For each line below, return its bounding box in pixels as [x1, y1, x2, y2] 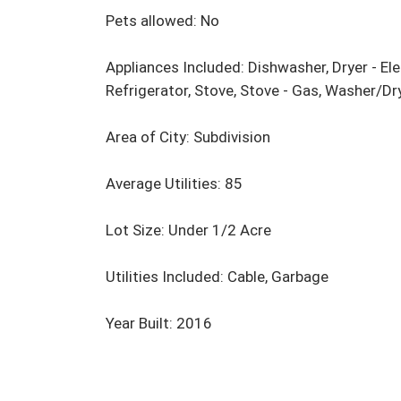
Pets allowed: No [106, 12, 219, 30]
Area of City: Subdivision [106, 128, 270, 147]
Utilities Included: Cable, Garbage [106, 268, 328, 286]
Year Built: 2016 [106, 314, 212, 333]
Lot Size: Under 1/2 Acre [106, 221, 271, 240]
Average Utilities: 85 [106, 175, 243, 193]
